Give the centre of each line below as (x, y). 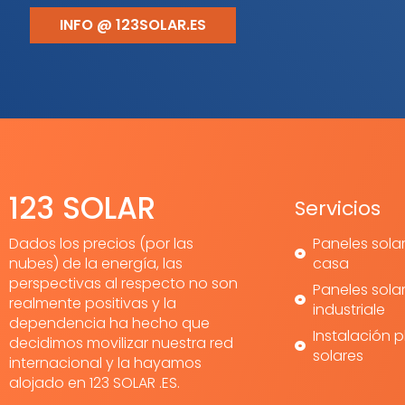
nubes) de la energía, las (96, 264)
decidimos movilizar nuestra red (121, 343)
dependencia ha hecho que (109, 323)
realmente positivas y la (93, 303)
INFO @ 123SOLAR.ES (133, 25)
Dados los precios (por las (101, 244)
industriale (348, 310)
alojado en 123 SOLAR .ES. (94, 383)
